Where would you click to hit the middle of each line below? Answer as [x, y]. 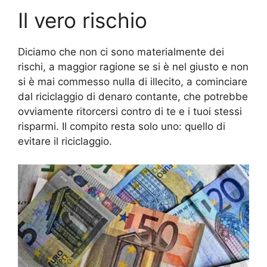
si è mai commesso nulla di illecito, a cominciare [133, 82]
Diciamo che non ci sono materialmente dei [121, 52]
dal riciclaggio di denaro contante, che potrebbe [133, 97]
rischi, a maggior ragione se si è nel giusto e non [133, 67]
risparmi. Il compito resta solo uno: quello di [122, 127]
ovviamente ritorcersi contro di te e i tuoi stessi [130, 112]
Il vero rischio [83, 21]
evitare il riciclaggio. [65, 142]
